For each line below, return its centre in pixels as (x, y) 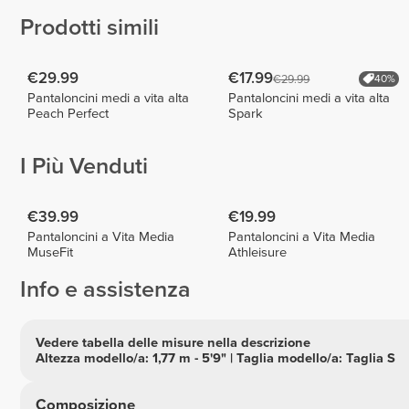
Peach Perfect (68, 113)
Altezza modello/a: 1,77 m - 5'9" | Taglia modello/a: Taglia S (215, 358)
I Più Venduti (84, 167)
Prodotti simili (89, 28)
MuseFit (51, 252)
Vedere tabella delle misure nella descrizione (173, 342)
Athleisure (258, 252)
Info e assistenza (105, 290)
